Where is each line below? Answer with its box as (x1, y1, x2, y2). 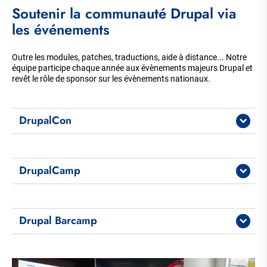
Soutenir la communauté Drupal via (12, 2, 237, 24)
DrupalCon (19, 113, 72, 129)
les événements (12, 18, 114, 40)
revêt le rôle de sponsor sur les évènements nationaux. (12, 73, 212, 83)
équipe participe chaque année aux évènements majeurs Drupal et (12, 63, 253, 73)
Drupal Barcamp (19, 213, 97, 229)
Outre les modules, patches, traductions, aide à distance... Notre (12, 52, 247, 62)
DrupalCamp (19, 163, 80, 179)
